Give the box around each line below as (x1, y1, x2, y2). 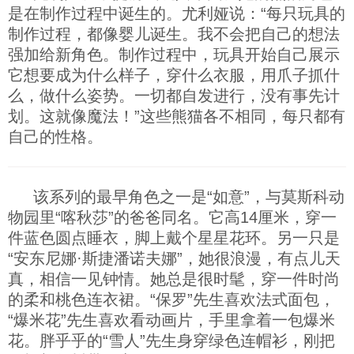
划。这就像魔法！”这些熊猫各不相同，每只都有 (8, 107, 345, 125)
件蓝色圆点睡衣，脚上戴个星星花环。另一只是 (8, 229, 340, 247)
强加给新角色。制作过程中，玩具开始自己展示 (8, 46, 340, 63)
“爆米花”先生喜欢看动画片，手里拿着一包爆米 (8, 311, 335, 329)
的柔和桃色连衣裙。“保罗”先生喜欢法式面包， (8, 291, 335, 308)
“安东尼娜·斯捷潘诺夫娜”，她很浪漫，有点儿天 (8, 250, 341, 267)
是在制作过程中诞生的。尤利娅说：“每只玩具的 (8, 5, 345, 22)
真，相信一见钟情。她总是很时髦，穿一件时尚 (8, 270, 340, 288)
